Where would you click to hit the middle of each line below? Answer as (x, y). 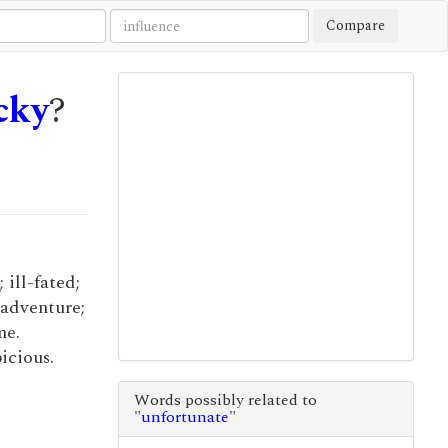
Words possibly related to (225, 400)
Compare (356, 25)
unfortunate (184, 417)
